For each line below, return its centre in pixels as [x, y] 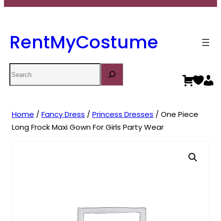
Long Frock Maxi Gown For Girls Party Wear [88, 127]
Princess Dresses [123, 114]
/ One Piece [176, 114]
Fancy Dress [63, 114]
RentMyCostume [84, 42]
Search [23, 69]
